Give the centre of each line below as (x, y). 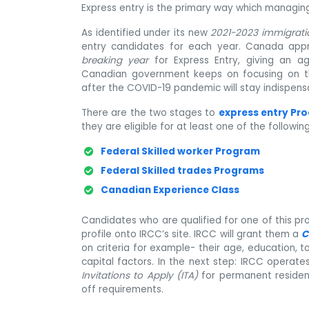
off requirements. (122, 290)
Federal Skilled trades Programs (182, 171)
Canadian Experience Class (170, 190)
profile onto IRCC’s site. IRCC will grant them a (191, 235)
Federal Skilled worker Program (180, 152)
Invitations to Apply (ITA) (140, 276)
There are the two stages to (150, 113)
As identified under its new (146, 33)
